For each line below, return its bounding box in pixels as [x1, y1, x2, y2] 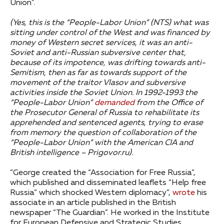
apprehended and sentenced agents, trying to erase [10, 119, 203, 127]
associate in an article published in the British [10, 199, 176, 207]
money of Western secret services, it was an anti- [10, 39, 192, 47]
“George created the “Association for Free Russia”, [10, 169, 195, 177]
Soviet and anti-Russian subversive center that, [10, 49, 186, 57]
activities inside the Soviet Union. [10, 89, 135, 97]
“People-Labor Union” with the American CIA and [10, 139, 193, 147]
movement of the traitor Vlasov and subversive [10, 79, 185, 87]
